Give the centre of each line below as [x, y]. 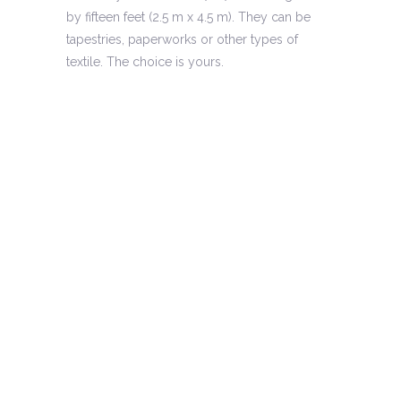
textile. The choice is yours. [145, 61]
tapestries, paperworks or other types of [182, 39]
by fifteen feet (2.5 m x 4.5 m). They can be [188, 17]
